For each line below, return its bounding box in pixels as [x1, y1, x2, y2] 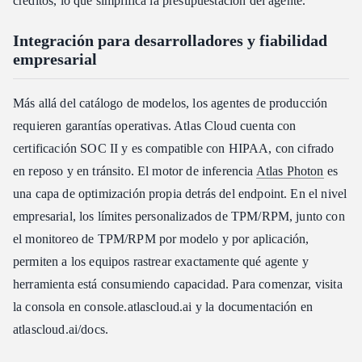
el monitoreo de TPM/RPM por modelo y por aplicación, [13, 231, 309, 246]
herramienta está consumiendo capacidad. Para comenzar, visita [13, 276, 343, 291]
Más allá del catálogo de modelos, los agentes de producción [13, 95, 328, 110]
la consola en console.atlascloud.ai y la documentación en [13, 299, 314, 314]
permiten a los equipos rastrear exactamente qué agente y [13, 254, 309, 268]
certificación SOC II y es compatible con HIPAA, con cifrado [13, 141, 335, 155]
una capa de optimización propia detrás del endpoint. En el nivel [13, 186, 347, 200]
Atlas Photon [255, 163, 324, 178]
